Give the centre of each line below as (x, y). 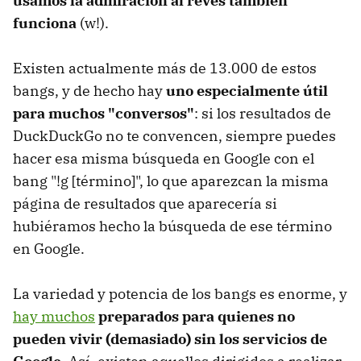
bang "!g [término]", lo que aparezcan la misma (171, 181)
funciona (45, 23)
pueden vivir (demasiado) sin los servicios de (170, 339)
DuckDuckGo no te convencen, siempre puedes (174, 136)
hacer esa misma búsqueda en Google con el (164, 159)
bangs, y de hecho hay (89, 91)
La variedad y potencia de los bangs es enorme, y (180, 294)
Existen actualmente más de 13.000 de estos (165, 68)
